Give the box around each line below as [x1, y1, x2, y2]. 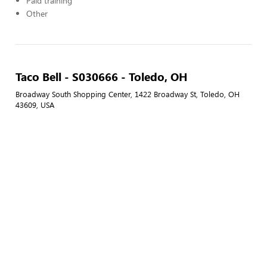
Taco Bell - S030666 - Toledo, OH [15, 69, 188, 84]
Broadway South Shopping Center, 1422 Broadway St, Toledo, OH [15, 89, 240, 100]
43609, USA [15, 100, 54, 110]
